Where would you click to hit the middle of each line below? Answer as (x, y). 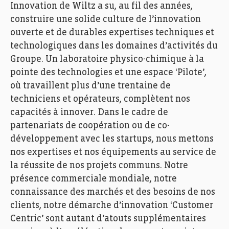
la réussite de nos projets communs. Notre (99, 166)
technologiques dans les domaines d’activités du (114, 46)
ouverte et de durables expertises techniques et (112, 33)
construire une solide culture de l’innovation (106, 19)
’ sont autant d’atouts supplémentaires (124, 219)
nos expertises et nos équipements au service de (113, 152)
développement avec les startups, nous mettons (112, 139)
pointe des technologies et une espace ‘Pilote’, (108, 73)
